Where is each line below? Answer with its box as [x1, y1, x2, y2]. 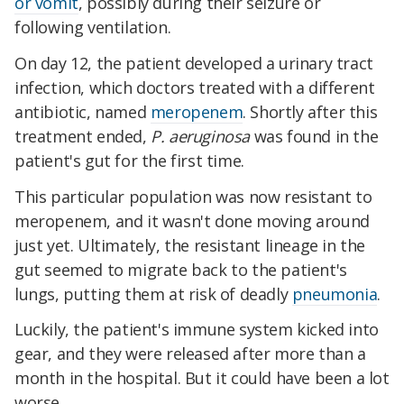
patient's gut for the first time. [14, 149, 244, 171]
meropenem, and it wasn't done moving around [14, 209, 370, 232]
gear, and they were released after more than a [14, 343, 366, 365]
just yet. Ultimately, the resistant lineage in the [14, 234, 366, 256]
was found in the [253, 124, 379, 147]
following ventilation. [14, 16, 171, 39]
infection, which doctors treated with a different [14, 76, 375, 98]
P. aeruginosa [151, 124, 254, 147]
